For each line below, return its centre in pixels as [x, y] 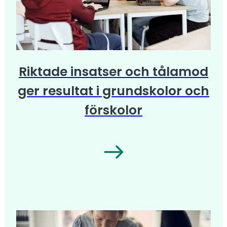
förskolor [113, 110]
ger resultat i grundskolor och [113, 91]
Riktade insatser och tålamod [113, 72]
